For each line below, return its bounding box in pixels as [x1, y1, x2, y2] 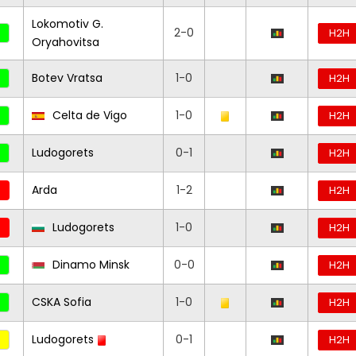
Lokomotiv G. [32, 16, 103, 32]
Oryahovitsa [32, 34, 99, 50]
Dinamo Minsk [49, 257, 130, 273]
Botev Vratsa [32, 70, 103, 86]
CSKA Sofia [32, 294, 91, 310]
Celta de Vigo [49, 107, 127, 123]
